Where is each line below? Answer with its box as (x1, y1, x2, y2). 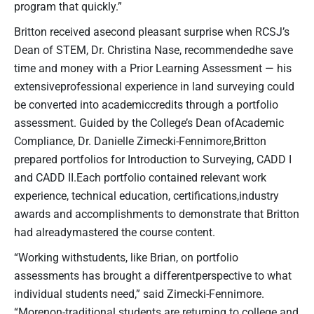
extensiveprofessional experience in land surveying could (14, 78, 294, 94)
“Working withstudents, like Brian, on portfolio (14, 250, 238, 265)
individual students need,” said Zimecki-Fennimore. (14, 286, 264, 301)
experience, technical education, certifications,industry (14, 188, 279, 203)
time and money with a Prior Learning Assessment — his (14, 60, 292, 76)
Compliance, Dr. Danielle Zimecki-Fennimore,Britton (14, 133, 266, 149)
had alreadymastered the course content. (14, 224, 215, 240)
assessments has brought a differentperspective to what (14, 268, 292, 283)
